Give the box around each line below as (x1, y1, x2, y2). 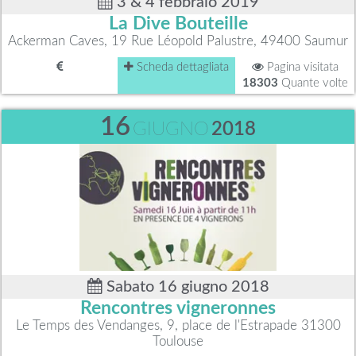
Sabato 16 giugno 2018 (102, 278, 269, 295)
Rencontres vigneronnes (80, 299, 276, 317)
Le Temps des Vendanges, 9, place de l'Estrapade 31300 (15, 318, 341, 332)
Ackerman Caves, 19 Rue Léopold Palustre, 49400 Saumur (8, 33, 348, 48)
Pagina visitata (263, 60, 339, 73)
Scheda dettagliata (133, 60, 229, 73)
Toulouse (153, 334, 203, 348)
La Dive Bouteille (108, 14, 248, 33)
